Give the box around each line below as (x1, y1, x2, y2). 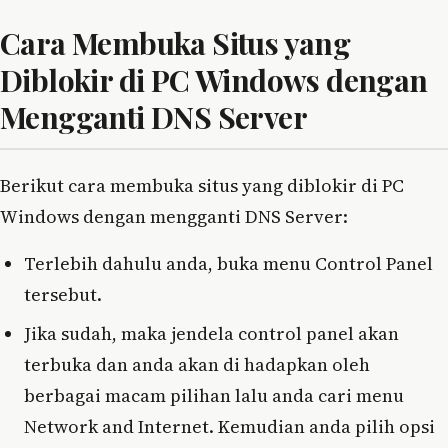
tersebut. (24, 282, 102, 308)
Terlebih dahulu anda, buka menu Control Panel (24, 251, 433, 277)
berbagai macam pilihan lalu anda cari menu (24, 383, 404, 409)
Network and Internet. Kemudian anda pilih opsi (24, 414, 435, 440)
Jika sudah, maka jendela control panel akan (24, 321, 399, 347)
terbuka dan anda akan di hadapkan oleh (24, 352, 370, 378)
